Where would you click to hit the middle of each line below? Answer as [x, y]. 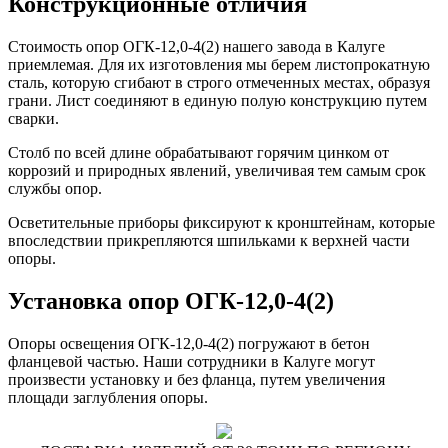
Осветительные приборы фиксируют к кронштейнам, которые [221, 223]
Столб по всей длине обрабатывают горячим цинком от [198, 153]
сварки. [33, 119]
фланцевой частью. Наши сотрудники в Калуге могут [191, 361]
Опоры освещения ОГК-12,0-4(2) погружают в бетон [189, 343]
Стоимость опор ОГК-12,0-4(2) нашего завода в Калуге [196, 47]
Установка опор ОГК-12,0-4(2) [171, 301]
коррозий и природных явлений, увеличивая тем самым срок [217, 171]
